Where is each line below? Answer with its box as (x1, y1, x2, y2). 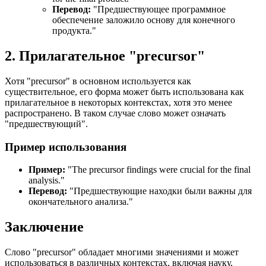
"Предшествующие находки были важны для (67, 186, 252, 197)
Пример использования (5, 140, 126, 153)
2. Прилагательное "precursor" (5, 47, 205, 64)
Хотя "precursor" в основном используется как (5, 75, 191, 86)
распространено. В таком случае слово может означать (5, 107, 226, 118)
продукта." (52, 26, 96, 36)
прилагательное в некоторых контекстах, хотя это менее (5, 97, 232, 107)
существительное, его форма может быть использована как (5, 86, 244, 97)
